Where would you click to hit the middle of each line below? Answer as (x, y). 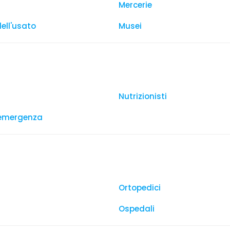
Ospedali (137, 209)
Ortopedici (140, 188)
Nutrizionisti (143, 96)
